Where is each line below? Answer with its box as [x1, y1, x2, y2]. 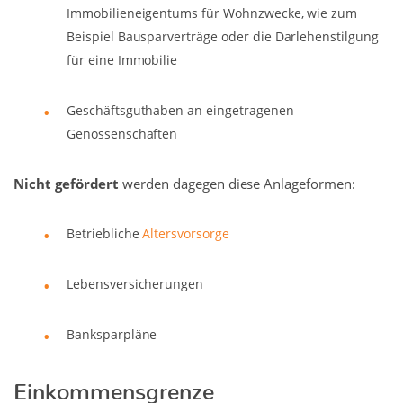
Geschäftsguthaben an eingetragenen [67, 102, 294, 120]
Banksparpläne [67, 326, 157, 344]
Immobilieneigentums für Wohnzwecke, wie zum [67, 4, 358, 22]
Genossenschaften [67, 125, 178, 143]
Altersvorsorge [142, 225, 229, 243]
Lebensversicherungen [67, 275, 204, 293]
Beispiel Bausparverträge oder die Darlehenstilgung [67, 28, 379, 46]
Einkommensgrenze [13, 378, 214, 394]
